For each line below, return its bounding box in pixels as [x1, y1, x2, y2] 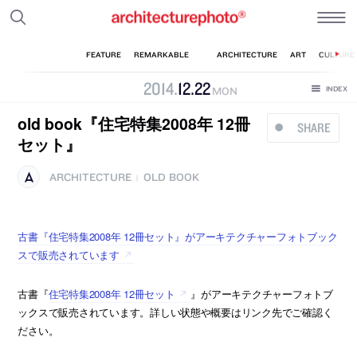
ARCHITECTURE [49, 171, 132, 184]
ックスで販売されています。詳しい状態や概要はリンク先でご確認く [18, 304, 333, 320]
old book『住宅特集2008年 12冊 [18, 112, 251, 135]
